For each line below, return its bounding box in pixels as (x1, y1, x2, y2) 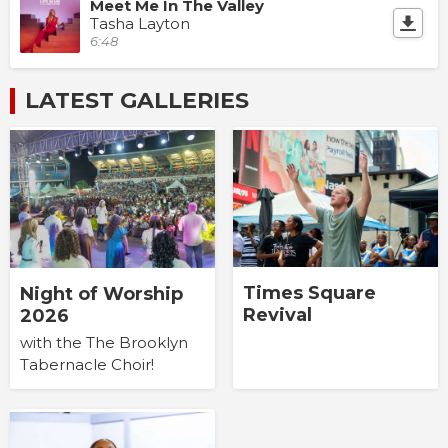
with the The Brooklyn (20, 332, 188, 352)
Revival (242, 304, 312, 327)
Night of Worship (20, 282, 183, 305)
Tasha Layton (90, 14, 190, 34)
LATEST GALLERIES (25, 87, 249, 115)
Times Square (242, 282, 376, 305)
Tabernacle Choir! (20, 354, 154, 374)
